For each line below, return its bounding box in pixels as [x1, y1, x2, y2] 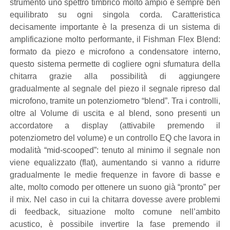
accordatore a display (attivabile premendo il [10, 121, 220, 130]
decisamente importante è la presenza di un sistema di [10, 23, 220, 31]
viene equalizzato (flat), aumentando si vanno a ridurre [10, 158, 220, 167]
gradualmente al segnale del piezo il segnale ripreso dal [10, 84, 220, 93]
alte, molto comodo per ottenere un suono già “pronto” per [10, 183, 220, 191]
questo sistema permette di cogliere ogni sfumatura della [10, 60, 220, 68]
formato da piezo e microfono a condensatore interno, [10, 47, 220, 56]
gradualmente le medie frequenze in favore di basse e [10, 170, 220, 179]
